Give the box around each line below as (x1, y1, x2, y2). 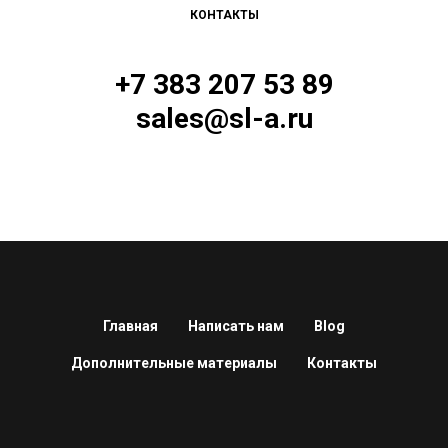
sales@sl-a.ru (135, 102, 313, 136)
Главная (103, 318, 158, 335)
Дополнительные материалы (71, 355, 277, 372)
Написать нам (188, 318, 284, 335)
